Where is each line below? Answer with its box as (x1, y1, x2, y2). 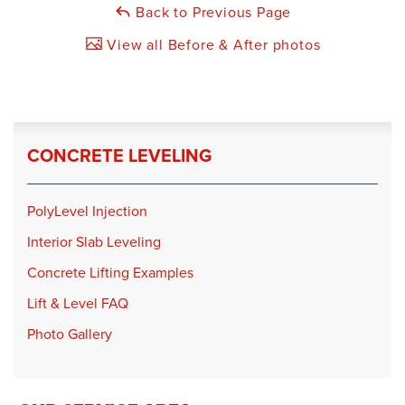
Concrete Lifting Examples (27, 261, 193, 283)
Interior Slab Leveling (27, 231, 161, 252)
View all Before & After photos (102, 33, 321, 55)
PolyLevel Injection (27, 200, 147, 221)
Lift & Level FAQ (27, 292, 128, 314)
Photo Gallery (27, 323, 112, 344)
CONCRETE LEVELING (27, 141, 212, 169)
